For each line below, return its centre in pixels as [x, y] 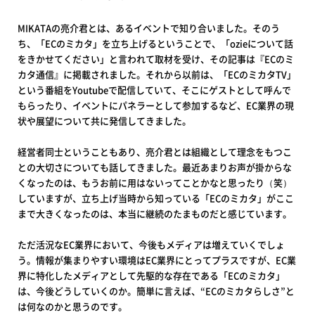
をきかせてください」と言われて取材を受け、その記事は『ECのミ [156, 59]
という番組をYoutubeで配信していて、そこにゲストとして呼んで [154, 90]
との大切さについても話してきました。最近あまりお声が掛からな [155, 167]
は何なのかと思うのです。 [72, 307]
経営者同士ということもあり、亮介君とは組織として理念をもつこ [155, 152]
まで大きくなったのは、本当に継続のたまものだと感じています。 [155, 214]
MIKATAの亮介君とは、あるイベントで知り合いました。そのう [149, 28]
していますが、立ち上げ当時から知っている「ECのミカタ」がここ [156, 198]
